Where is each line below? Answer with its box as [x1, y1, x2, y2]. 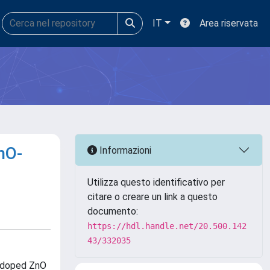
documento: [87, 206, 138, 217]
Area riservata [199, 17, 258, 29]
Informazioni [97, 144, 151, 156]
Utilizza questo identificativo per [87, 177, 225, 188]
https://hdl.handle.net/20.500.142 [87, 221, 246, 231]
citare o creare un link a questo [87, 191, 218, 202]
